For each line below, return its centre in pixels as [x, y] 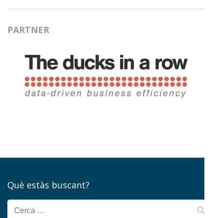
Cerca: [26, 209]
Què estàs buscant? [48, 185]
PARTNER [28, 29]
